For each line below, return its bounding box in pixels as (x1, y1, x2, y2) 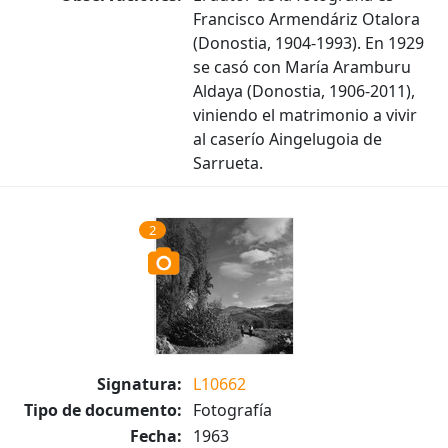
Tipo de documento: (24, 399, 182, 421)
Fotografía (193, 399, 272, 421)
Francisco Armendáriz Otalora (193, 8, 420, 30)
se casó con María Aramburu (193, 56, 411, 78)
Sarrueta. (193, 152, 263, 174)
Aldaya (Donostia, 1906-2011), (193, 80, 415, 102)
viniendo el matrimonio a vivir (193, 104, 417, 126)
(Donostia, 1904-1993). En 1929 (193, 32, 424, 54)
